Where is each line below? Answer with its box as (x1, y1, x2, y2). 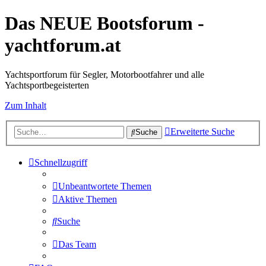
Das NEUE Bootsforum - (5, 12, 204, 34)
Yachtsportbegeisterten (5, 80, 89, 90)
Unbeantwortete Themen (58, 181, 151, 192)
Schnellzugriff (34, 157, 87, 168)
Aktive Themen (58, 194, 117, 205)
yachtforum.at (5, 34, 121, 56)
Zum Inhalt (5, 100, 46, 110)
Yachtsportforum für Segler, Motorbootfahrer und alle (5, 69, 204, 80)
